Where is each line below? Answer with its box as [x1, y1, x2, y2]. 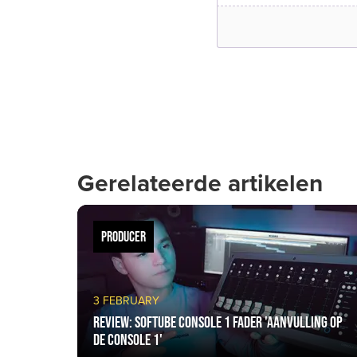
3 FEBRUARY [93, 294, 159, 308]
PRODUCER [101, 229, 146, 245]
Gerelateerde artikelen [77, 169, 323, 198]
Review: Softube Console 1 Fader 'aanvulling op [93, 313, 343, 331]
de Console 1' [93, 331, 163, 348]
